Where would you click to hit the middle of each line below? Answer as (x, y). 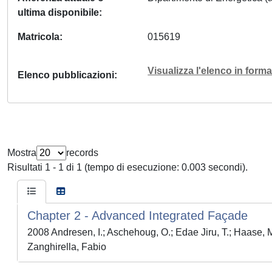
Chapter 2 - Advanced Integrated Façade (138, 216)
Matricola (39, 37)
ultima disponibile (58, 12)
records (82, 153)
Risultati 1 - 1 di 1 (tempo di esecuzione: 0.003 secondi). (127, 167)
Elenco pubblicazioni (66, 75)
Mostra (22, 153)
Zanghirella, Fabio (67, 247)
